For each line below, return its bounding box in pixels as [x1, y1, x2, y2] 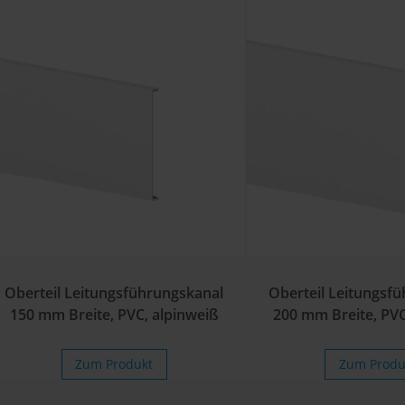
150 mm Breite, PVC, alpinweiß [9, 304, 219, 325]
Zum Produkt [75, 354, 154, 372]
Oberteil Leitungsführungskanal [5, 282, 224, 303]
